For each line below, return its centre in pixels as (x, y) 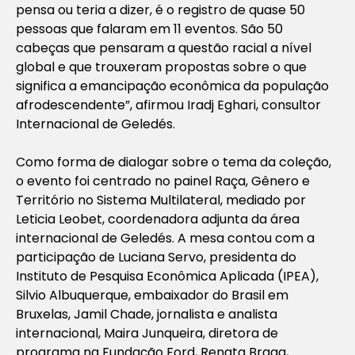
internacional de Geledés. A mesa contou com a (165, 238)
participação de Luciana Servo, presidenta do (156, 257)
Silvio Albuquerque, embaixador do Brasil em (152, 295)
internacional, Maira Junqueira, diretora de (147, 333)
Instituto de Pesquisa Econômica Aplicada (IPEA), (167, 276)
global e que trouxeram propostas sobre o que (161, 67)
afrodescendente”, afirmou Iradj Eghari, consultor (168, 105)
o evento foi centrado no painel (115, 181)
